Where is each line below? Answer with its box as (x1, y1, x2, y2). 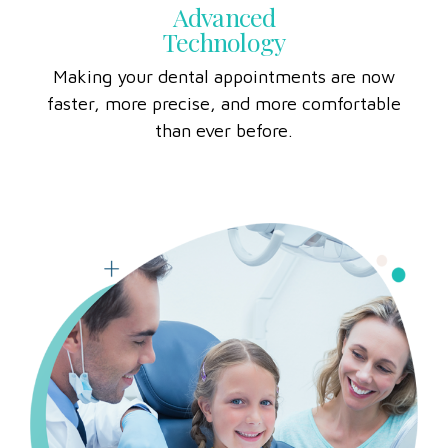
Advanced (172, 26, 276, 60)
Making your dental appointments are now (53, 92, 395, 114)
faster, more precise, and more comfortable (47, 119, 401, 141)
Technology (162, 51, 286, 85)
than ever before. (155, 146, 293, 168)
